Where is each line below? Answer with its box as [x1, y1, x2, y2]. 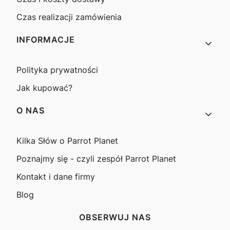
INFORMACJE [16, 34, 75, 45]
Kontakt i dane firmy [16, 171, 95, 182]
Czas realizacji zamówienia [16, 11, 122, 22]
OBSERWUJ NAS [79, 212, 151, 222]
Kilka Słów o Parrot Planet [16, 135, 118, 146]
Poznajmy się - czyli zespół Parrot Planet [16, 153, 176, 164]
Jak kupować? [16, 82, 72, 93]
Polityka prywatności [16, 64, 98, 75]
